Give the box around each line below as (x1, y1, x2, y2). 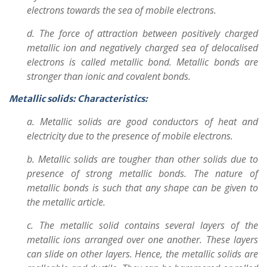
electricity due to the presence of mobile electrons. (27, 129, 233, 142)
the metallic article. (27, 195, 105, 209)
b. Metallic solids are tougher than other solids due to (27, 153, 258, 166)
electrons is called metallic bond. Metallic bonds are (27, 55, 258, 69)
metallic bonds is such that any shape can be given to (27, 181, 258, 194)
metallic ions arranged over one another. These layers (27, 233, 258, 246)
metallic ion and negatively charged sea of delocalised (27, 41, 258, 54)
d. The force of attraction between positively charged (27, 27, 258, 40)
